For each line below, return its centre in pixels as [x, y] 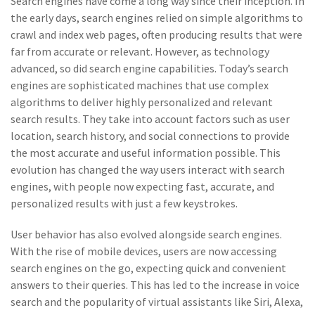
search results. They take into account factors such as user [150, 119]
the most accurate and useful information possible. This [146, 153]
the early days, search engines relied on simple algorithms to [157, 18]
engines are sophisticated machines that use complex [140, 85]
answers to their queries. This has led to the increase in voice [155, 285]
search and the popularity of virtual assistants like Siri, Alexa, [157, 302]
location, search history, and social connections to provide [150, 136]
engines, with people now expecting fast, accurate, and [142, 186]
